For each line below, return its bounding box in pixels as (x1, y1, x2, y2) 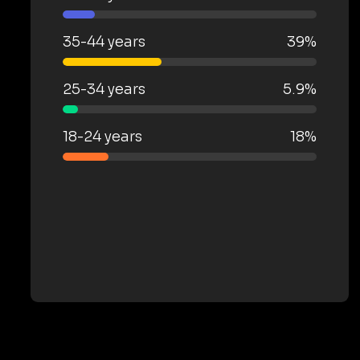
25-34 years (63, 80, 145, 98)
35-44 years (63, 33, 145, 51)
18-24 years (63, 128, 142, 145)
